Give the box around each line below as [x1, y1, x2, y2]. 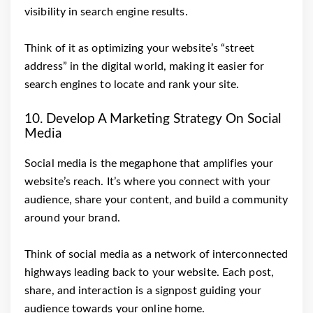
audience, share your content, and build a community [24, 194, 289, 205]
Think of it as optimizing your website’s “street [24, 43, 254, 54]
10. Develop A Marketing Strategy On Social [24, 112, 281, 126]
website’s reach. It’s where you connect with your [24, 176, 270, 187]
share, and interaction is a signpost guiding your [24, 285, 261, 296]
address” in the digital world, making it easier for [24, 61, 265, 73]
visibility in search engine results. [24, 6, 188, 18]
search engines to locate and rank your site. [24, 79, 240, 91]
